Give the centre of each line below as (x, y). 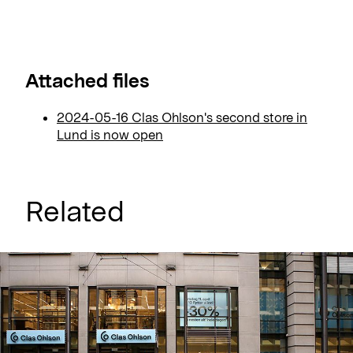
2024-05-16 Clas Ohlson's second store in (182, 117)
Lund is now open (110, 134)
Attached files (87, 80)
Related (75, 210)
